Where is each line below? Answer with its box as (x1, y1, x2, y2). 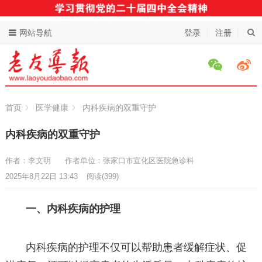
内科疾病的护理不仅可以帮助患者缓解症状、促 (26, 242, 247, 254)
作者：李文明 (5, 156, 53, 166)
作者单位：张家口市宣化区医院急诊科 (64, 156, 199, 166)
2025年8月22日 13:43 (5, 172, 78, 181)
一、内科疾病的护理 (26, 203, 121, 215)
